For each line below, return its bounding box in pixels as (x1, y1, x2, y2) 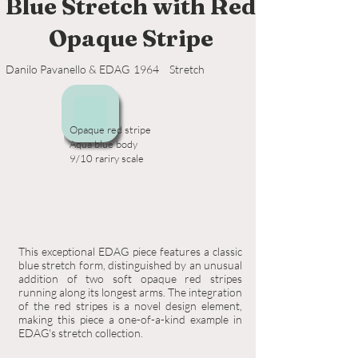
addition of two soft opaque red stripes (18, 272, 242, 285)
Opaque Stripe (48, 24, 213, 52)
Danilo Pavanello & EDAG (6, 62, 129, 76)
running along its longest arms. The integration (18, 285, 242, 299)
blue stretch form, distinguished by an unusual (18, 258, 242, 272)
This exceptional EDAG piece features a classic (18, 245, 242, 258)
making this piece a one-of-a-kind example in (18, 312, 242, 326)
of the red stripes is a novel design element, (18, 299, 242, 312)
